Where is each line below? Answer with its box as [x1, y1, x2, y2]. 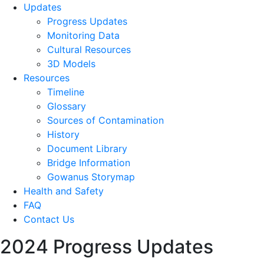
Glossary [47, 100, 86, 112]
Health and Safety [24, 185, 104, 197]
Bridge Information [47, 157, 130, 169]
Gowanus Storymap [47, 171, 135, 183]
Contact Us [24, 213, 74, 225]
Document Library [47, 143, 127, 154]
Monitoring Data [47, 29, 120, 41]
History [47, 128, 80, 140]
